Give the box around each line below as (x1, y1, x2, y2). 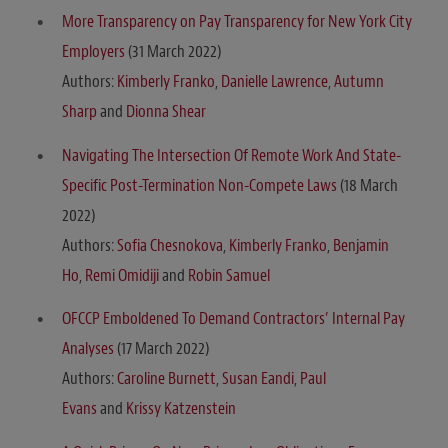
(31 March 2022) (125, 41, 221, 63)
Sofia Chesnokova (117, 234, 223, 256)
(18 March (337, 174, 398, 196)
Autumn (334, 71, 384, 93)
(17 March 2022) (114, 338, 209, 360)
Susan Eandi (222, 368, 294, 390)
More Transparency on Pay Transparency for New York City (62, 11, 412, 33)
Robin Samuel (188, 264, 270, 286)
